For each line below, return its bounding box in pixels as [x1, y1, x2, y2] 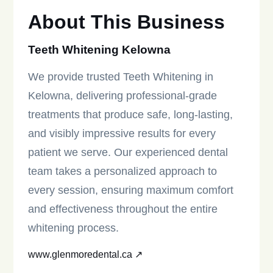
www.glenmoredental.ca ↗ [28, 249, 143, 260]
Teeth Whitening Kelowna [28, 43, 171, 56]
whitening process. [28, 222, 119, 235]
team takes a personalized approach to [28, 165, 218, 178]
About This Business [28, 11, 225, 33]
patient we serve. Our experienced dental [28, 146, 229, 159]
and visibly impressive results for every [28, 127, 216, 140]
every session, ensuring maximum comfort [28, 184, 234, 197]
